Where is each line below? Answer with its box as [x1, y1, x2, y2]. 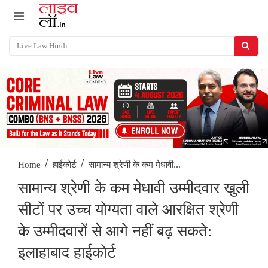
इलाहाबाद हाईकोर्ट [18, 244, 116, 262]
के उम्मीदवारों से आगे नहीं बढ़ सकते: [18, 223, 212, 240]
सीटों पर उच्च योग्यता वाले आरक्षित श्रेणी [18, 201, 239, 219]
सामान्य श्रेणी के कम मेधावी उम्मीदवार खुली [18, 179, 249, 197]
